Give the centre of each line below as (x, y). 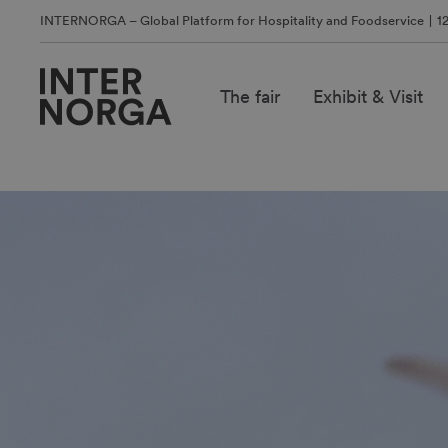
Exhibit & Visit (367, 96)
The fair (250, 96)
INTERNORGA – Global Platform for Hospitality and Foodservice (232, 20)
